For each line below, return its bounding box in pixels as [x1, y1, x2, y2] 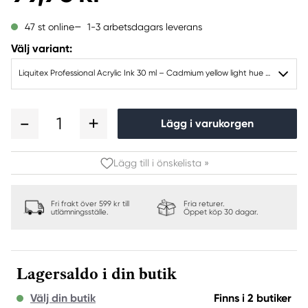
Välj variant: [11, 42, 72, 55]
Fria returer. [184, 199, 225, 208]
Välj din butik [30, 291, 96, 305]
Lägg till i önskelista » [113, 157, 209, 168]
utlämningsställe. [51, 208, 109, 217]
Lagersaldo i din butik [16, 264, 177, 284]
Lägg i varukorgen [161, 117, 254, 130]
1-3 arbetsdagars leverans [87, 21, 202, 32]
